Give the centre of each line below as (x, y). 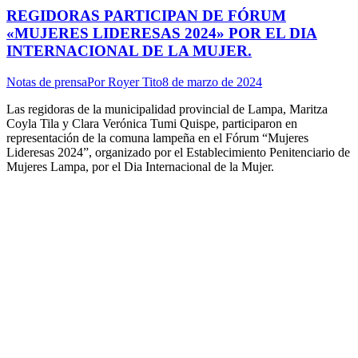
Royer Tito (135, 82)
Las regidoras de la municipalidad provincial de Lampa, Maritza (167, 109)
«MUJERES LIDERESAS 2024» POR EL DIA (162, 33)
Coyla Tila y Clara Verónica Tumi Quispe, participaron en (152, 123)
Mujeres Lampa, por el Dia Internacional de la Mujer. (143, 166)
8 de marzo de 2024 (212, 82)
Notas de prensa (47, 82)
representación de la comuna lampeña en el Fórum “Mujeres (157, 137)
